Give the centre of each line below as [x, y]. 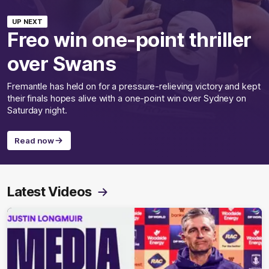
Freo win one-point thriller [129, 40]
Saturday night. [37, 111]
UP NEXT [27, 22]
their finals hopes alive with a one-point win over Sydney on [127, 99]
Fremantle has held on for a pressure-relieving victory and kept [134, 87]
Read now [35, 141]
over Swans [62, 64]
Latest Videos [50, 192]
